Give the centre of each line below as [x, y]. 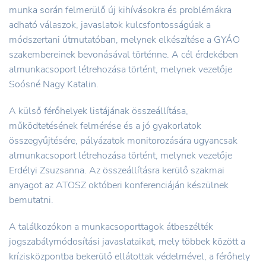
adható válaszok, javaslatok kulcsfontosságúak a [110, 25]
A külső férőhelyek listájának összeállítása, [99, 111]
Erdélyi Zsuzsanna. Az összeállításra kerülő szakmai [117, 170]
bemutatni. [31, 200]
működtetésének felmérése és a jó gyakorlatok [105, 126]
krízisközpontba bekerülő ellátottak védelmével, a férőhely [129, 256]
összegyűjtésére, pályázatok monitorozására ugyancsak [123, 140]
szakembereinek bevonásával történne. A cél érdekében [123, 54]
